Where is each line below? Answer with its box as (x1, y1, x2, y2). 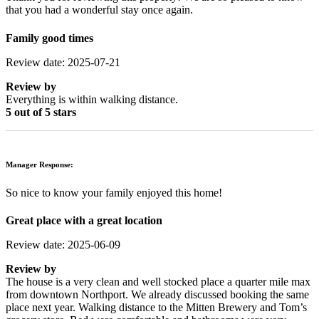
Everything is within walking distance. (6, 93, 178, 105)
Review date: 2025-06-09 (6, 238, 120, 251)
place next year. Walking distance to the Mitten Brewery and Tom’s (6, 300, 307, 313)
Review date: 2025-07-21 (6, 56, 120, 68)
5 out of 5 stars (6, 105, 76, 118)
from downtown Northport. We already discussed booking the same (6, 288, 309, 300)
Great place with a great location (6, 214, 162, 226)
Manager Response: (6, 159, 73, 169)
